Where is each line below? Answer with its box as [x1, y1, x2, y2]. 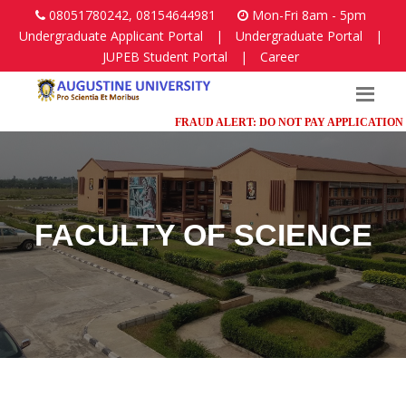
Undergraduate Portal [236, 27, 362, 44]
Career [260, 48, 299, 65]
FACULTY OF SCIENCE [34, 217, 372, 252]
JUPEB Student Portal [102, 48, 227, 65]
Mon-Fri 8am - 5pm [248, 6, 366, 24]
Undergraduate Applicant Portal [19, 27, 203, 44]
